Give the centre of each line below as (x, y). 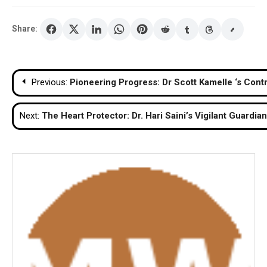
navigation (55, 103)
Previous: (49, 82)
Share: (25, 29)
